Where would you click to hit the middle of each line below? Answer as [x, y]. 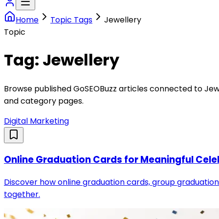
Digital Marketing [36, 121]
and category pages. [44, 101]
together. [22, 194]
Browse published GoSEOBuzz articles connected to [104, 88]
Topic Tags [71, 20]
